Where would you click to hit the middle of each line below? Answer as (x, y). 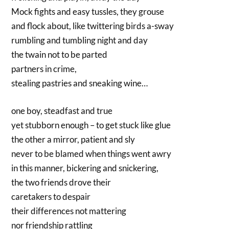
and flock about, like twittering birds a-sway (93, 26)
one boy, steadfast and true (62, 110)
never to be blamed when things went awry (91, 153)
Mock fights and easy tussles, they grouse (88, 12)
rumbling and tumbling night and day (80, 40)
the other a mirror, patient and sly (73, 139)
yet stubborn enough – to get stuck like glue (91, 125)
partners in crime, (44, 69)
